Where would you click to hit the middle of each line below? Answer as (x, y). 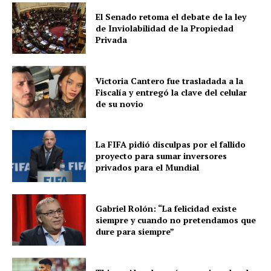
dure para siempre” (135, 231)
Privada (112, 39)
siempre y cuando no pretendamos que (176, 220)
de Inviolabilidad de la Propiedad (165, 28)
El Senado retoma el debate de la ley (171, 16)
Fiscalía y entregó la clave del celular (171, 92)
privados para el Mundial (148, 168)
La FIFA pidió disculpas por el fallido (171, 145)
